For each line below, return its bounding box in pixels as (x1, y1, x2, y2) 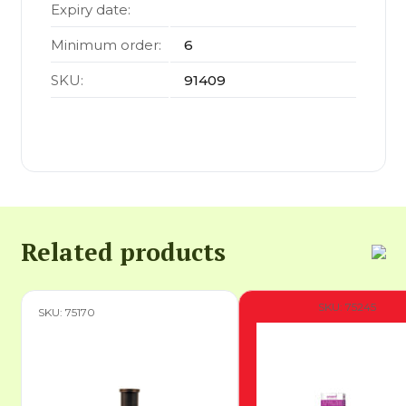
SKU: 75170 (38, 305, 96, 319)
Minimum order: (50, 36, 161, 54)
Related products (20, 235, 226, 268)
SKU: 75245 (317, 300, 376, 314)
